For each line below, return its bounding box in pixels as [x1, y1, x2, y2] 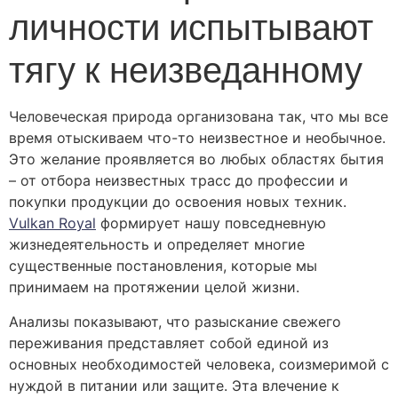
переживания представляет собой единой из [9, 333, 329, 352]
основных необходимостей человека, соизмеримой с [9, 354, 389, 373]
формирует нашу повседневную [96, 214, 326, 233]
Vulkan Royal [9, 214, 96, 233]
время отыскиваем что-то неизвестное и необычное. [9, 129, 386, 147]
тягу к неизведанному [9, 45, 362, 96]
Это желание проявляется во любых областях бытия [9, 150, 384, 169]
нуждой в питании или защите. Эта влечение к [9, 376, 339, 394]
